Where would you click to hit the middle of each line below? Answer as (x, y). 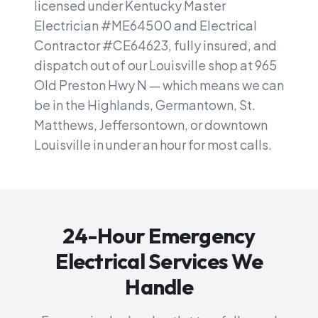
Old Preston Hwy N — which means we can (159, 85)
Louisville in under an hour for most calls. (153, 144)
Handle (159, 287)
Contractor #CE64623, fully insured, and (155, 45)
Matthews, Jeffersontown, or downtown (151, 125)
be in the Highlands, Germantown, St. (145, 105)
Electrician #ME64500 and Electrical (146, 25)
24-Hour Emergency (159, 236)
